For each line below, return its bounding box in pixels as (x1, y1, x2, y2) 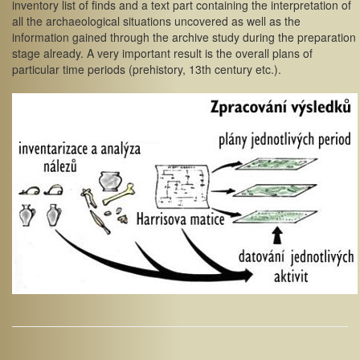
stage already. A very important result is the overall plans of (12, 45, 313, 61)
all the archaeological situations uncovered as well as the (12, 13, 301, 29)
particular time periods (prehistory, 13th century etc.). (12, 61, 281, 77)
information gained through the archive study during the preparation (12, 29, 356, 45)
